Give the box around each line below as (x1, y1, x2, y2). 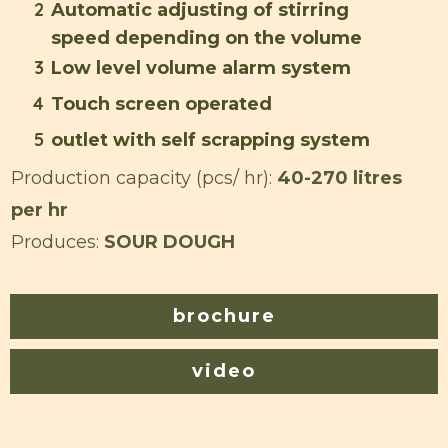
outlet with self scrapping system (51, 128, 370, 151)
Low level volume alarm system (51, 56, 351, 79)
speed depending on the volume (51, 26, 362, 49)
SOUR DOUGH (104, 230, 235, 253)
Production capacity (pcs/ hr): (11, 166, 272, 189)
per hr (11, 198, 68, 221)
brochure (172, 304, 276, 327)
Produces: (11, 230, 104, 253)
